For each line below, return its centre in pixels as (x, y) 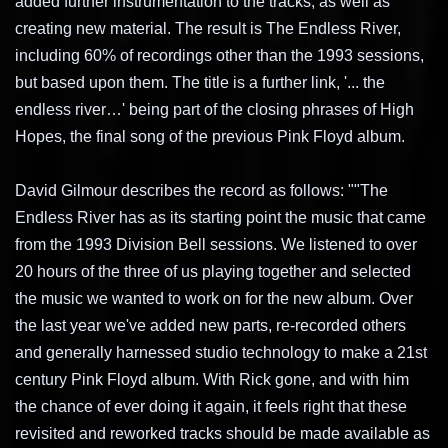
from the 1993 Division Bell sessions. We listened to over (216, 244)
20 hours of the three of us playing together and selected (213, 271)
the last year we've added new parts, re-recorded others (210, 325)
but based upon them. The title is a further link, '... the (200, 82)
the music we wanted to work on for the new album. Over (214, 298)
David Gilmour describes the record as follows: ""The (201, 190)
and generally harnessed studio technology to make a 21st (221, 352)
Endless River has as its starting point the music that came (220, 217)
